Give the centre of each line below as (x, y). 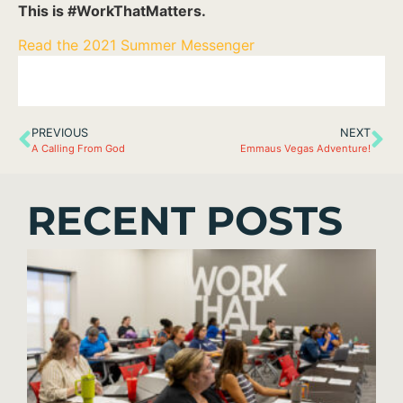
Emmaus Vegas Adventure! (305, 149)
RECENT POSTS (185, 221)
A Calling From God (78, 149)
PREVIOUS (60, 133)
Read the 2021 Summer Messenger (136, 45)
